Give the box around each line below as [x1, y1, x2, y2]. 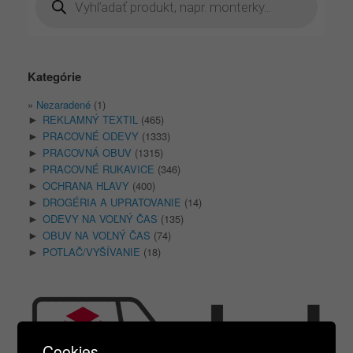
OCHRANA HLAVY [43, 177, 129, 193]
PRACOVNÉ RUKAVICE [43, 161, 154, 176]
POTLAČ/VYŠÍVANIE [43, 243, 140, 259]
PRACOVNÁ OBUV [43, 144, 132, 160]
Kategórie [28, 67, 81, 85]
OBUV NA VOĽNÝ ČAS [43, 227, 150, 243]
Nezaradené [36, 96, 91, 112]
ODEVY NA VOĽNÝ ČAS [43, 210, 158, 226]
